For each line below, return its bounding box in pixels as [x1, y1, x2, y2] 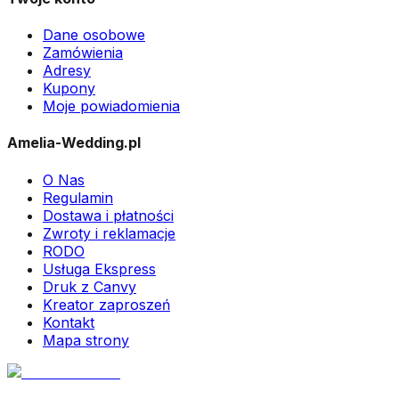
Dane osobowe [43, 26, 145, 45]
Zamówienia [43, 44, 123, 62]
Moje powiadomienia [43, 97, 180, 116]
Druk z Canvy [43, 277, 136, 296]
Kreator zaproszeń [43, 295, 170, 313]
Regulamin [43, 188, 113, 207]
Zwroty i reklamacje [43, 224, 175, 242]
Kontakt [43, 313, 94, 331]
